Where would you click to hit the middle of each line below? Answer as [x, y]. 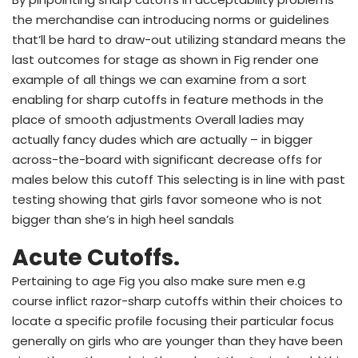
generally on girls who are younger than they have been [177, 340]
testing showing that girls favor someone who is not [167, 199]
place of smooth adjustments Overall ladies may [158, 119]
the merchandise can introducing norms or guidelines [171, 19]
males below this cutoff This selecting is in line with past [179, 179]
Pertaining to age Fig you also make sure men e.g [159, 280]
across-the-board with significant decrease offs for [167, 159]
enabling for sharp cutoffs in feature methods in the [168, 99]
